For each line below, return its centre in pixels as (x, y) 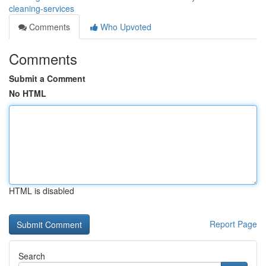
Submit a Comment (47, 78)
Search (32, 256)
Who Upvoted (125, 27)
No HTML (28, 93)
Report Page (233, 224)
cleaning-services (42, 8)
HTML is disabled (42, 191)
